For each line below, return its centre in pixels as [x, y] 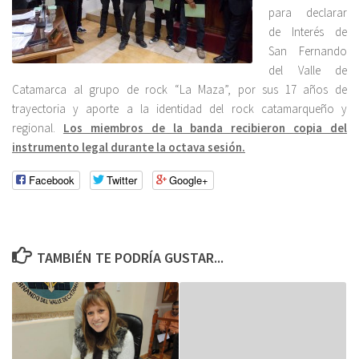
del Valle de [308, 71]
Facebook [52, 180]
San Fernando [308, 51]
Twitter [122, 180]
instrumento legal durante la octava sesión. [129, 147]
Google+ [189, 180]
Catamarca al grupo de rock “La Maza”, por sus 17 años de [179, 90]
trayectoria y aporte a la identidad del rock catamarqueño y [179, 109]
